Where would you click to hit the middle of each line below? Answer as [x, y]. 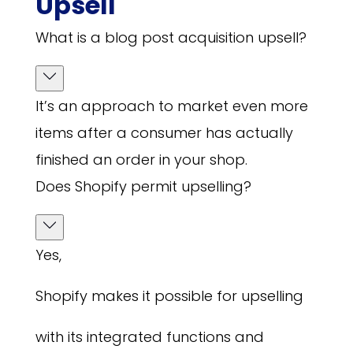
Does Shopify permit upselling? [143, 187]
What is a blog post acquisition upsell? [171, 38]
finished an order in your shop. [141, 160]
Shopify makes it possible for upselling [169, 296]
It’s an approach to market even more [171, 106]
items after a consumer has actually [164, 133]
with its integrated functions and [149, 337]
